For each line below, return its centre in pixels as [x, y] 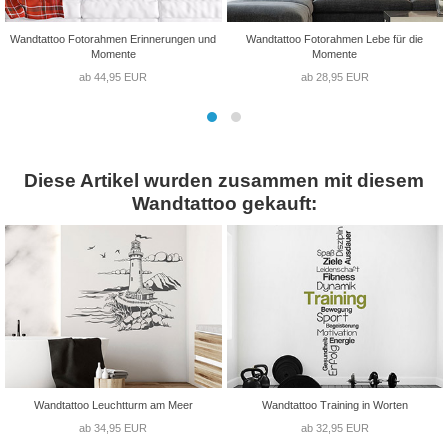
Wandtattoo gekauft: [224, 204]
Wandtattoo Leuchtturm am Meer [113, 404]
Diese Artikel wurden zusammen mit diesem [224, 181]
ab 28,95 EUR [334, 77]
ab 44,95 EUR [113, 77]
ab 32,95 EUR [334, 427]
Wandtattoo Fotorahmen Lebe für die [335, 39]
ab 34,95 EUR [113, 427]
